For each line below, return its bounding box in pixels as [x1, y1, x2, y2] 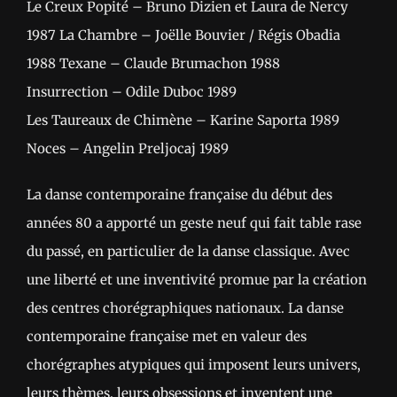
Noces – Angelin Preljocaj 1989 [27, 140, 229, 158]
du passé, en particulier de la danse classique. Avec [27, 243, 350, 261]
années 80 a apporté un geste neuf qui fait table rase [27, 214, 362, 232]
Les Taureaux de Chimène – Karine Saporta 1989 [27, 112, 339, 129]
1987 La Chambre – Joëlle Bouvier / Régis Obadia [27, 27, 340, 44]
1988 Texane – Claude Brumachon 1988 [27, 55, 280, 73]
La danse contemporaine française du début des [27, 186, 332, 204]
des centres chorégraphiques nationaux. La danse [27, 300, 344, 317]
